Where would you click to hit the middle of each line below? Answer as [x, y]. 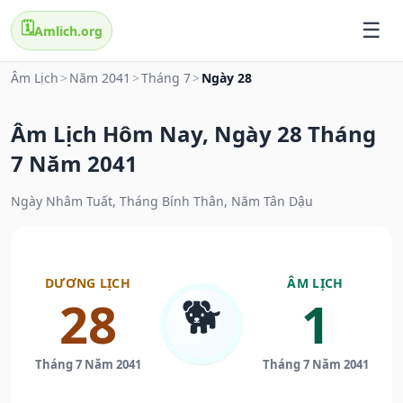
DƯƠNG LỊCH [88, 283]
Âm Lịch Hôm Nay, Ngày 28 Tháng [193, 134]
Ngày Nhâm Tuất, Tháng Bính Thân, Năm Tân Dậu [162, 201]
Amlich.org [68, 31]
